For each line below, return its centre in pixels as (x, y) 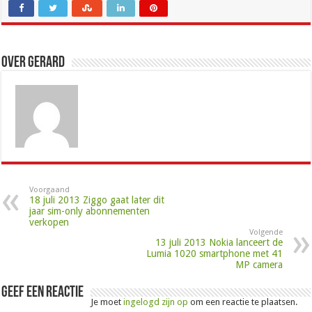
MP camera (259, 264)
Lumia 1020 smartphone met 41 (214, 253)
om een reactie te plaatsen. (243, 302)
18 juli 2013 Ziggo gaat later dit (97, 200)
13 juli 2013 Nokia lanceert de (219, 242)
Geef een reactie (43, 292)
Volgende (266, 232)
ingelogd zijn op (156, 302)
